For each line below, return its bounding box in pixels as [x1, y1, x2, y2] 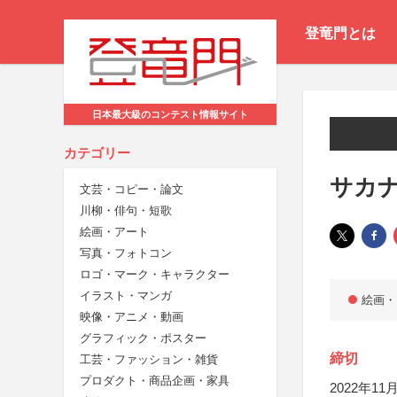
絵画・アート [80, 225, 149, 239]
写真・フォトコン [80, 246, 172, 261]
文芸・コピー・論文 [80, 183, 183, 197]
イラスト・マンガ [80, 289, 172, 303]
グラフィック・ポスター [80, 331, 206, 346]
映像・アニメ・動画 [80, 310, 183, 324]
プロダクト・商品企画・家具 [80, 374, 230, 388]
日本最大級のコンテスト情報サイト [92, 109, 248, 121]
